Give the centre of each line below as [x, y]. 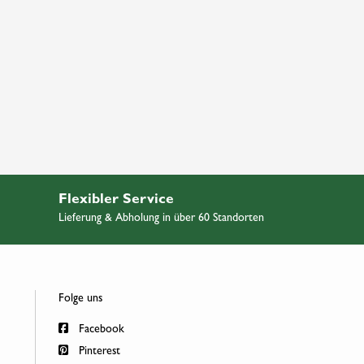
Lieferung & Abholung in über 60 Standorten [161, 218]
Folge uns [80, 299]
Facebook [100, 329]
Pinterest [97, 352]
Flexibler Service [116, 200]
